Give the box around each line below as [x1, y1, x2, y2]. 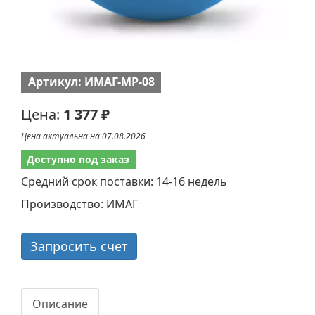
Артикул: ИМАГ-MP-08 [27, 73, 155, 89]
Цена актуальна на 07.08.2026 [21, 129, 146, 142]
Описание [32, 295, 88, 311]
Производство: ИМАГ [21, 195, 138, 212]
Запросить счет [30, 237, 128, 255]
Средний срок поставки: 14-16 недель [21, 173, 227, 189]
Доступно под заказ [27, 152, 130, 166]
